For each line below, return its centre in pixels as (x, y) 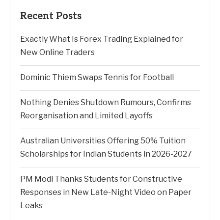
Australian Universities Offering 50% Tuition (103, 141)
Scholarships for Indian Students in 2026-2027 (106, 154)
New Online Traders (57, 52)
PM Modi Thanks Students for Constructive (101, 179)
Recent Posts (51, 16)
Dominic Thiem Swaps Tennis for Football (97, 77)
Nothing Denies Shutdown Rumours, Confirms (106, 102)
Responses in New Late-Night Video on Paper (106, 192)
